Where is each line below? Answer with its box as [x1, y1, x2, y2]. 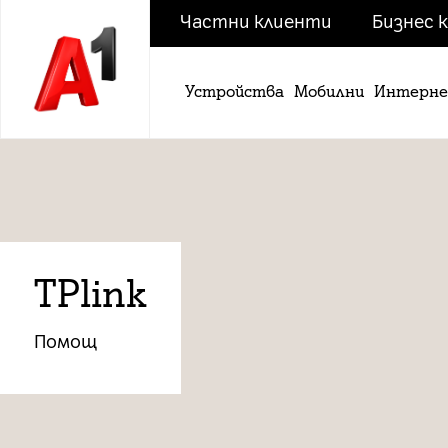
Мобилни [294, 82, 364, 101]
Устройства [185, 82, 284, 101]
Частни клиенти [180, 11, 332, 33]
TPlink [34, 271, 147, 317]
